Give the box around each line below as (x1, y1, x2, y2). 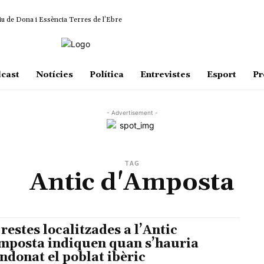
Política (89, 70, 124, 81)
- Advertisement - (106, 109, 158, 117)
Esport (206, 70, 236, 81)
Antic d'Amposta (29, 167, 235, 199)
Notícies (35, 70, 73, 81)
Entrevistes (140, 70, 190, 81)
